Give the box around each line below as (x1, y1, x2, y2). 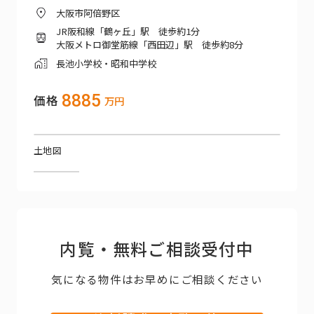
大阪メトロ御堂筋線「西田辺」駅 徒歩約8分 (56, 38, 244, 52)
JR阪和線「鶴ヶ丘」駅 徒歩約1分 (56, 25, 200, 39)
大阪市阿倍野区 (56, 6, 121, 20)
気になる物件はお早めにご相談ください (51, 271, 263, 287)
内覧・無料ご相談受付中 (60, 236, 254, 261)
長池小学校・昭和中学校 (56, 56, 157, 70)
